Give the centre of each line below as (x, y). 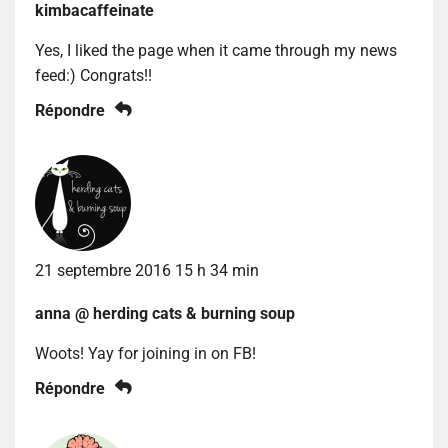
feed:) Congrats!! (93, 76)
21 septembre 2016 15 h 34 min (147, 271)
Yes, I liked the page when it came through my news (216, 51)
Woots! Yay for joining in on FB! (145, 354)
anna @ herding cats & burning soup (165, 314)
